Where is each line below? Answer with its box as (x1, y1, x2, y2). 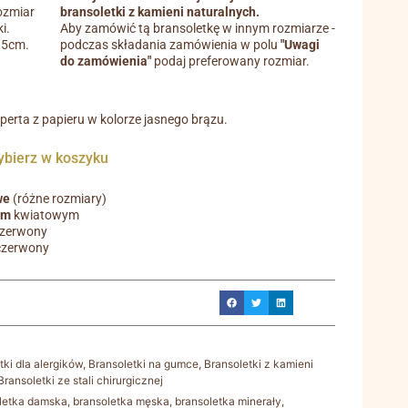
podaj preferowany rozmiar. (150, 53, 310, 69)
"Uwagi (280, 36, 320, 53)
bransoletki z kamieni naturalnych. (59, 4, 260, 20)
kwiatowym (11, 207, 80, 223)
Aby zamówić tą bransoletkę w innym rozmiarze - (59, 20, 335, 36)
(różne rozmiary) (10, 190, 107, 207)
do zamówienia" (59, 53, 151, 69)
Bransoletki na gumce (88, 356, 199, 371)
